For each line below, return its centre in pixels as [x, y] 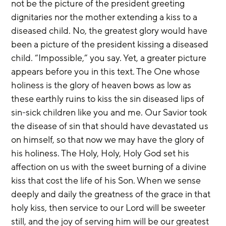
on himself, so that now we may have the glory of [109, 139]
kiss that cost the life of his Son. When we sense [107, 180]
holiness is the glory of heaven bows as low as [102, 85]
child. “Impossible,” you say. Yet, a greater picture [110, 58]
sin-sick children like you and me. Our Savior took [110, 112]
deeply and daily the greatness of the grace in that [112, 194]
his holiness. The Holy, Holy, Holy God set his [101, 153]
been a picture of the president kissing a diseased [111, 44]
